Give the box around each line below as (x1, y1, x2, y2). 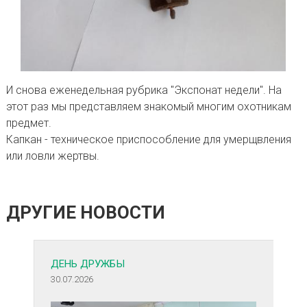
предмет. (5, 116, 51, 130)
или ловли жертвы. (5, 149, 99, 163)
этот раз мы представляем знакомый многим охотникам (5, 100, 291, 114)
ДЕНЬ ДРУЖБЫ (51, 258, 125, 270)
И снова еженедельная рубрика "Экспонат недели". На (5, 84, 282, 97)
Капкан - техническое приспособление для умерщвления (5, 133, 291, 147)
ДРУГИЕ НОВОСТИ (5, 202, 165, 223)
